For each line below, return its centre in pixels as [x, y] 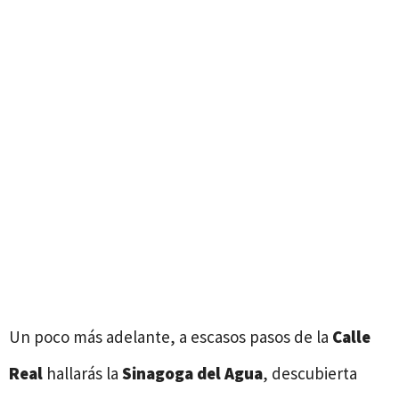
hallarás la [82, 373]
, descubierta [310, 373]
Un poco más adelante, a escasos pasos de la [171, 336]
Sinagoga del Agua [192, 373]
